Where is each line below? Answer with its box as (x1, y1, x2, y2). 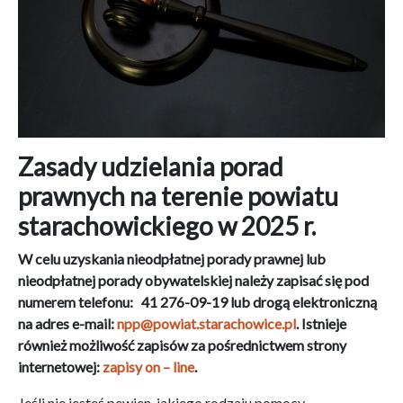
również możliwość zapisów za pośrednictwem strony (18, 336, 346, 354)
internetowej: (18, 357, 103, 375)
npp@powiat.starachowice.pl (117, 314, 296, 332)
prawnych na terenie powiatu (18, 180, 338, 211)
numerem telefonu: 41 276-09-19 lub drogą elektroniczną (18, 292, 377, 310)
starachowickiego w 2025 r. (18, 210, 316, 241)
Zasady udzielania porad (18, 150, 283, 182)
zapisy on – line (103, 357, 194, 375)
